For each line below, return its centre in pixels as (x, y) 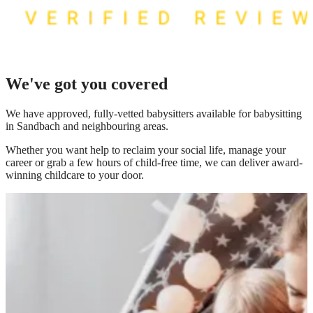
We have (26, 113)
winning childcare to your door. (75, 175)
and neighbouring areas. (114, 126)
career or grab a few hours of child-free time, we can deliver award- (154, 162)
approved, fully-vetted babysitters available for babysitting (174, 113)
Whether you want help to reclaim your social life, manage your (146, 150)
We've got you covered (87, 83)
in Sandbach (33, 126)
